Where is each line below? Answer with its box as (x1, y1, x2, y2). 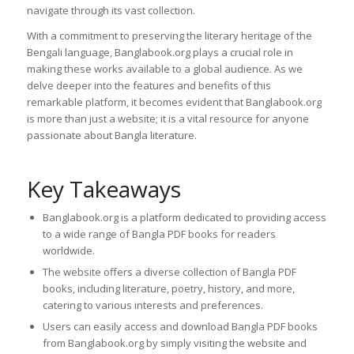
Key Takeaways (26, 174, 181, 205)
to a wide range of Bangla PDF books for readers (42, 227, 276, 242)
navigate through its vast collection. (26, 3, 195, 17)
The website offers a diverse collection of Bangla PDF (42, 265, 296, 280)
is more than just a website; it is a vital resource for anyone (26, 111, 309, 126)
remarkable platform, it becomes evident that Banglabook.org (26, 95, 322, 110)
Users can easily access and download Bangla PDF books (42, 319, 318, 334)
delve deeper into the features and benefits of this (26, 78, 271, 93)
